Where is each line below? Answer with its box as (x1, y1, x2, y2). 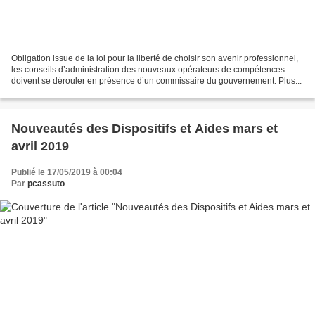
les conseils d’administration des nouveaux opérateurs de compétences (11, 64, 285, 75)
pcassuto (27, 178, 65, 188)
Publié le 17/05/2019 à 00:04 (11, 167, 122, 177)
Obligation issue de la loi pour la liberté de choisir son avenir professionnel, (11, 53, 298, 63)
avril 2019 (11, 139, 69, 153)
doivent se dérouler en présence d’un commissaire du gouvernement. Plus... (11, 75, 302, 86)
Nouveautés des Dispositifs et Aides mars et (11, 121, 278, 136)
